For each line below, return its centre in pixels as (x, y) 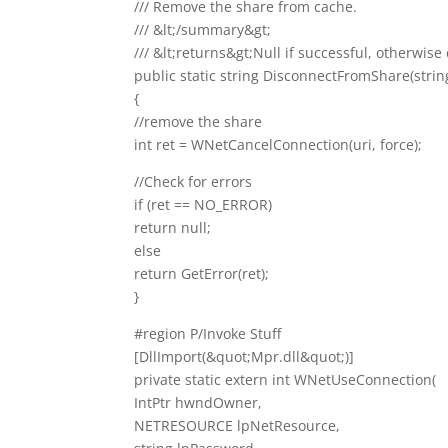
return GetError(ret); (202, 273)
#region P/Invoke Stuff (208, 333)
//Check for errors (193, 181)
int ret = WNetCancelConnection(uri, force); (278, 144)
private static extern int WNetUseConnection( (285, 379)
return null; (173, 227)
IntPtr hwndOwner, (198, 402)
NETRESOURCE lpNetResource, (237, 425)
